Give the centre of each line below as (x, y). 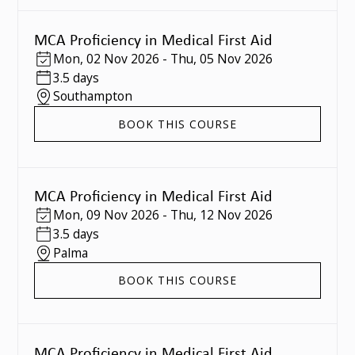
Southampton (92, 96)
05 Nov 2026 (236, 58)
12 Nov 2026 (236, 215)
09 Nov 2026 (122, 215)
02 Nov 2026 (122, 58)
